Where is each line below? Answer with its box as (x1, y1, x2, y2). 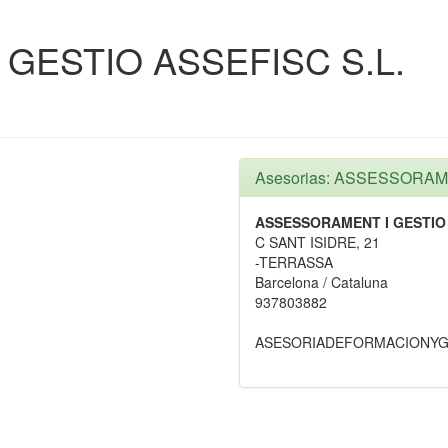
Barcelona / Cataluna (255, 272, 388, 292)
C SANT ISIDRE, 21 (255, 232, 380, 252)
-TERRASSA (255, 252, 333, 272)
